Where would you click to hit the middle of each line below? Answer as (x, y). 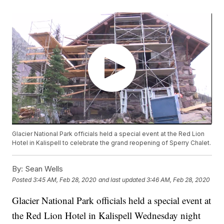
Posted (23, 179)
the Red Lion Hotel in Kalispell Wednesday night (106, 215)
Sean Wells (43, 169)
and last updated (122, 179)
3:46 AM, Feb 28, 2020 (178, 179)
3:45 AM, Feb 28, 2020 (65, 179)
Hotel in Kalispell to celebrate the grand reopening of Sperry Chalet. (112, 143)
